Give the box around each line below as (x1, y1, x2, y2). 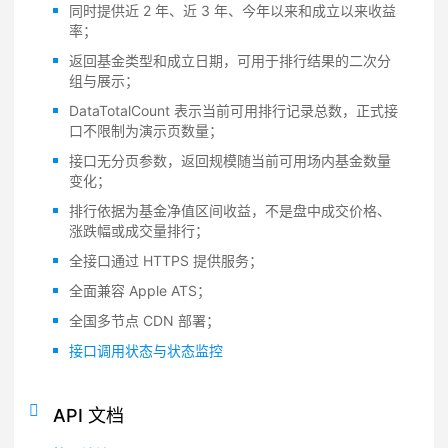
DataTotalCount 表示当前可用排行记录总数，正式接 (69, 102, 398, 119)
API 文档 (53, 405, 124, 426)
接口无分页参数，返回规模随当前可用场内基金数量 (69, 152, 391, 169)
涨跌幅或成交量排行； (69, 222, 209, 239)
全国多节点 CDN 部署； (69, 312, 220, 329)
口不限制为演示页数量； (69, 122, 223, 139)
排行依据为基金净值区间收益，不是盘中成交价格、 (69, 202, 391, 219)
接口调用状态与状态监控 (69, 342, 223, 359)
